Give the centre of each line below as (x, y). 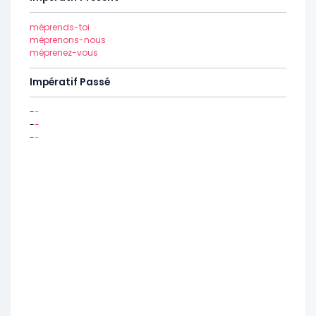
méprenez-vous (64, 53)
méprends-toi (60, 27)
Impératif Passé (70, 82)
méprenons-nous (68, 40)
